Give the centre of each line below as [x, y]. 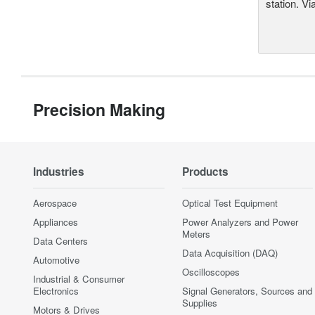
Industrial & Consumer [79, 279]
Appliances [56, 222]
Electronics [56, 291]
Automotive [56, 260]
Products [205, 172]
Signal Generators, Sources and [247, 291]
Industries [59, 172]
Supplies [199, 303]
